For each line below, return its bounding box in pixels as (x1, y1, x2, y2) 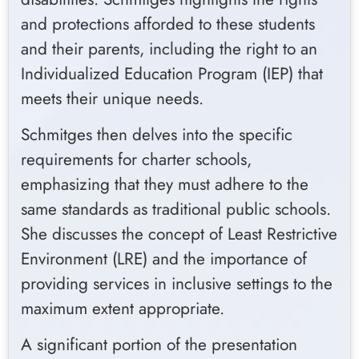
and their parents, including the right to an (21, 36, 317, 61)
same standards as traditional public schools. (21, 196, 331, 221)
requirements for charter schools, (21, 147, 252, 171)
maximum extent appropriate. (21, 296, 224, 321)
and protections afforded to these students (21, 11, 315, 36)
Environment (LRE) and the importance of (21, 246, 307, 271)
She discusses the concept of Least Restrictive (21, 221, 337, 246)
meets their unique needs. (21, 86, 204, 111)
